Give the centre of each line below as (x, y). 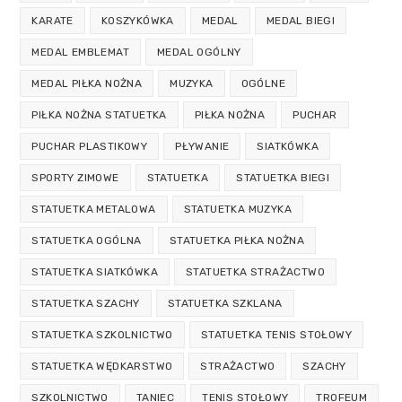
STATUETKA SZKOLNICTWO (102, 334)
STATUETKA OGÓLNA (87, 240)
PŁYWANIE (202, 146)
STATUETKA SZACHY (86, 303)
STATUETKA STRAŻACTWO (256, 271)
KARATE (52, 20)
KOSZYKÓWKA (137, 20)
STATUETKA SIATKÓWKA (95, 271)
